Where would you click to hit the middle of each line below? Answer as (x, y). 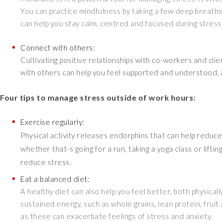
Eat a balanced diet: (55, 179)
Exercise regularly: (53, 122)
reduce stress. (47, 162)
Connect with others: (59, 48)
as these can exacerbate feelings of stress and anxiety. (116, 216)
